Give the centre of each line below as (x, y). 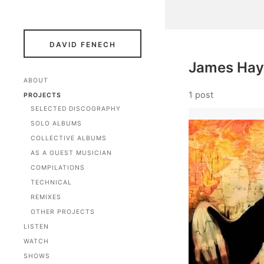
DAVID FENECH (82, 44)
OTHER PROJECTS (63, 212)
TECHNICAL (51, 182)
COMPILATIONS (58, 168)
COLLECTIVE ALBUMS (69, 138)
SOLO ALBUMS (56, 123)
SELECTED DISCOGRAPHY (76, 109)
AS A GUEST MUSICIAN (71, 153)
